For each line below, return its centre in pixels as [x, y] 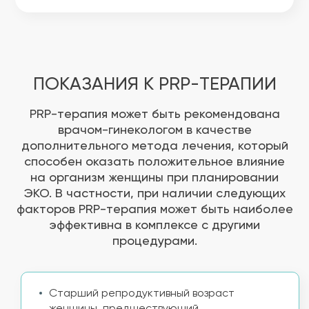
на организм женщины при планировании [154, 178]
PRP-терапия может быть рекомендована [154, 114]
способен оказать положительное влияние [154, 162]
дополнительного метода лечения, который [154, 146]
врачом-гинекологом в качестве [154, 130]
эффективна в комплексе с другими [154, 226]
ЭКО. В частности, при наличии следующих [154, 194]
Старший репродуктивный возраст [142, 294]
